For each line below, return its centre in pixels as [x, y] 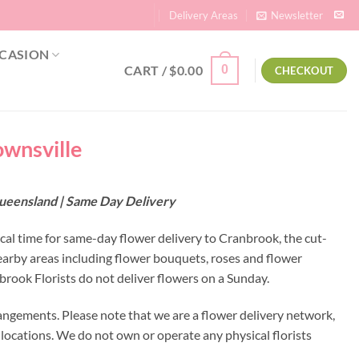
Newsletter [296, 15]
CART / [147, 70]
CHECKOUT [304, 71]
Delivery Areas [204, 15]
